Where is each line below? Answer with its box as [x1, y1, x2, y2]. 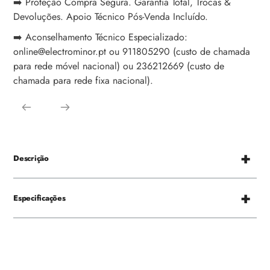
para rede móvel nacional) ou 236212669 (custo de [13, 59, 224, 74]
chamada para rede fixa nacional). [13, 74, 153, 88]
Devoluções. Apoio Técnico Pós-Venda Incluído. [13, 10, 208, 24]
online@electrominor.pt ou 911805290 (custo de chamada [13, 45, 250, 59]
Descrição [13, 152, 49, 165]
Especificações [13, 192, 66, 204]
